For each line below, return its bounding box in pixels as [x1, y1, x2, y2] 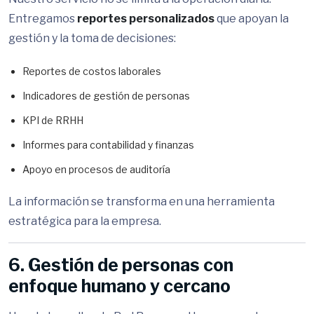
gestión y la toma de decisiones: [8, 32, 176, 45]
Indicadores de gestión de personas [22, 90, 190, 102]
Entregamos [8, 12, 77, 25]
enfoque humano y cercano [8, 275, 231, 296]
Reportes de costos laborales [22, 65, 161, 77]
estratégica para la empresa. [8, 214, 161, 228]
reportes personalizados [77, 12, 214, 25]
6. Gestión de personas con [8, 254, 233, 275]
